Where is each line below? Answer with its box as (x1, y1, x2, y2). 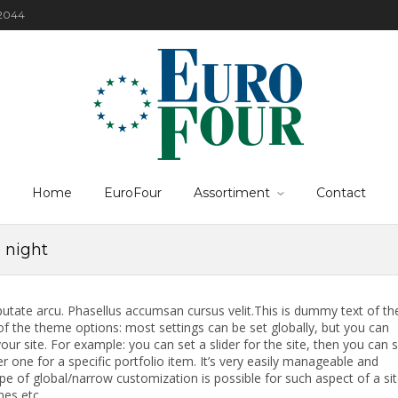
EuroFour (104, 185, 162, 201)
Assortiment (194, 185, 270, 201)
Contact (316, 185, 366, 201)
